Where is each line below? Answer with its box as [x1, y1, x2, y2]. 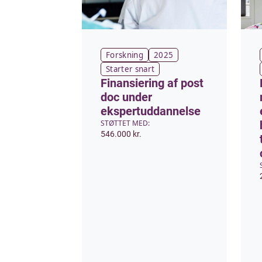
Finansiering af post [101, 76, 204, 90]
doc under [101, 90, 152, 104]
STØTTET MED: [101, 118, 150, 128]
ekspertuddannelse [101, 104, 201, 118]
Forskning [106, 50, 143, 60]
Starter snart [106, 64, 155, 74]
